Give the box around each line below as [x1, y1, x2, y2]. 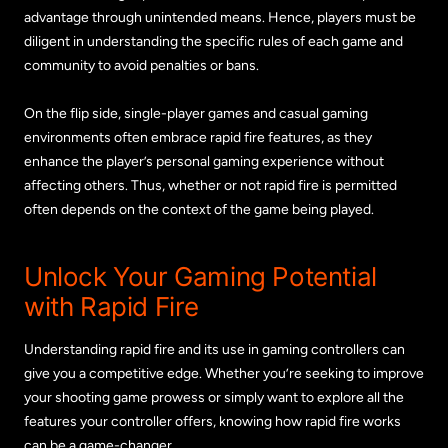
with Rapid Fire [24, 290, 200, 322]
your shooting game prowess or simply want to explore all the [24, 388, 404, 406]
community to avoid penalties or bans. [24, 56, 259, 74]
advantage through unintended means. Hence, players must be [24, 8, 416, 26]
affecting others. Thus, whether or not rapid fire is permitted [24, 176, 397, 194]
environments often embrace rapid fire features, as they [24, 128, 372, 146]
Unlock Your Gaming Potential [24, 260, 377, 292]
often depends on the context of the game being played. [24, 200, 374, 218]
